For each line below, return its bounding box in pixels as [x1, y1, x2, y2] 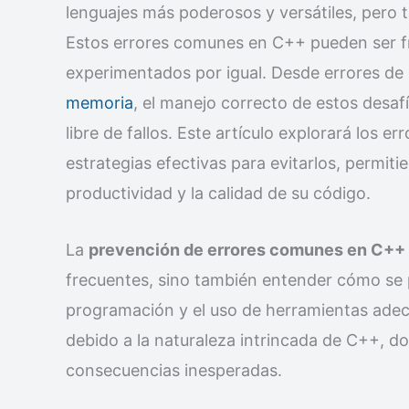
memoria [66, 93, 133, 112]
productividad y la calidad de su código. [66, 184, 371, 203]
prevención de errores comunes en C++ [89, 239, 405, 259]
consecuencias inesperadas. [66, 360, 282, 380]
